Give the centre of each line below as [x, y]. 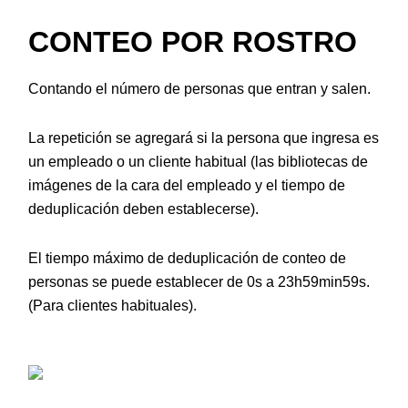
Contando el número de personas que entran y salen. [199, 89]
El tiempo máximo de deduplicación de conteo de [187, 259]
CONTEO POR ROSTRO [193, 42]
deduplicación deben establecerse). [143, 209]
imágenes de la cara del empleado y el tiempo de [187, 186]
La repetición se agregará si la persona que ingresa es [204, 138]
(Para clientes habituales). [112, 306]
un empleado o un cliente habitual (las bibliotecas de [198, 162]
